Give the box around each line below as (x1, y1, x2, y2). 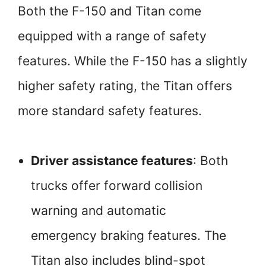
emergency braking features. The (31, 228, 226, 243)
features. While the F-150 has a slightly (18, 53, 248, 69)
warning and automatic (31, 203, 166, 218)
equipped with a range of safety (18, 28, 207, 44)
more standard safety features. (18, 103, 202, 119)
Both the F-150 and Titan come (18, 4, 201, 19)
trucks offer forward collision (31, 178, 202, 194)
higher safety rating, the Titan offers (18, 78, 232, 94)
